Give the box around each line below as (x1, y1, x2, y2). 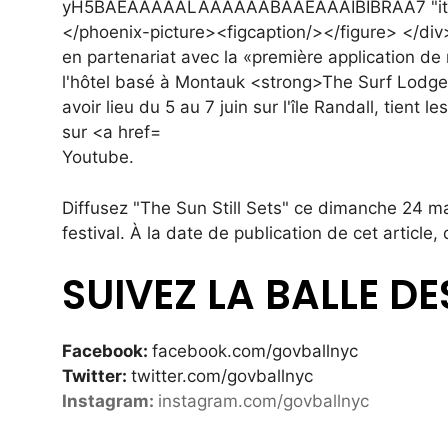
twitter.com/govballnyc (131, 366, 313, 387)
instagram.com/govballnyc (158, 391, 369, 412)
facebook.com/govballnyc (152, 341, 358, 362)
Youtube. (62, 147, 134, 168)
